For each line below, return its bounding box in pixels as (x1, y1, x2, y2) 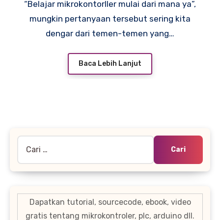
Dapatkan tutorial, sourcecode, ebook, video (29, 197, 191, 207)
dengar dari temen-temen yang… (46, 28, 174, 38)
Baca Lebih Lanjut (79, 59, 141, 68)
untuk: (17, 151, 41, 161)
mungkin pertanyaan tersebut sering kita (29, 13, 191, 24)
